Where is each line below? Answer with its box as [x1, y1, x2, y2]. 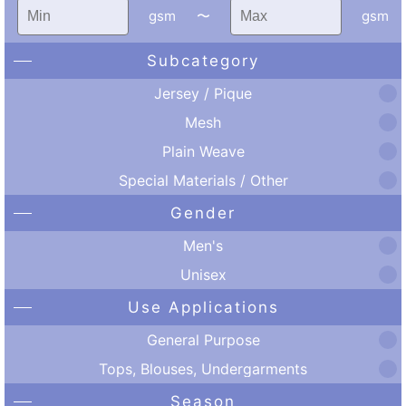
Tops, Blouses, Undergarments [99, 359, 307, 378]
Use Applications [127, 298, 279, 316]
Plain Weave [161, 141, 245, 160]
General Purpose [146, 330, 260, 349]
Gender [170, 204, 236, 222]
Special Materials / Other [118, 170, 288, 189]
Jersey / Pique [154, 83, 252, 102]
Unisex [179, 265, 227, 284]
